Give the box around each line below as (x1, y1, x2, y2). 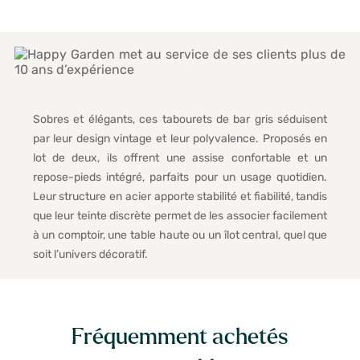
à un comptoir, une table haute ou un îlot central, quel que (32, 228, 328, 243)
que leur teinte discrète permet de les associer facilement (32, 209, 328, 223)
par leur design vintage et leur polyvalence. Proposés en (32, 132, 328, 146)
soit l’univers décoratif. (32, 247, 148, 262)
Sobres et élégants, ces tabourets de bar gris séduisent (32, 112, 328, 127)
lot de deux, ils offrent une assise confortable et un (32, 151, 328, 166)
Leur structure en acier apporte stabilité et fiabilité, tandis (32, 190, 328, 204)
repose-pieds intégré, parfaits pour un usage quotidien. (32, 170, 328, 185)
